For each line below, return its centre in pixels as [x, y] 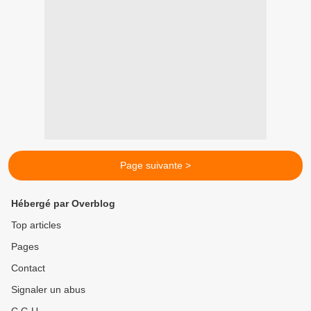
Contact [28, 268]
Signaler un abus [48, 290]
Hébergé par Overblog [63, 204]
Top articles [36, 225]
